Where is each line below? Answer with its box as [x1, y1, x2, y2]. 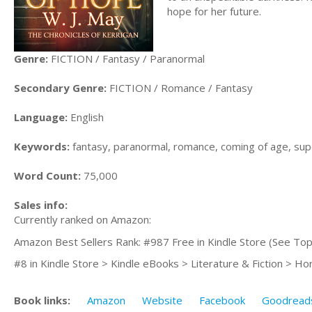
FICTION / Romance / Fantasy [107, 81, 253, 95]
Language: [14, 110, 68, 125]
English [68, 110, 104, 125]
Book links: [14, 292, 70, 307]
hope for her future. [167, 3, 261, 18]
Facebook [199, 292, 245, 307]
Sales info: [14, 198, 68, 212]
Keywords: [14, 139, 70, 154]
